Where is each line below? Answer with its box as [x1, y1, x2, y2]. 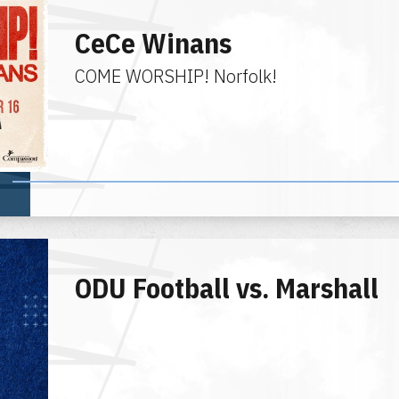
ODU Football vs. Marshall [75, 270, 379, 306]
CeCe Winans [75, 25, 232, 61]
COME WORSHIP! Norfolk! [75, 64, 277, 88]
